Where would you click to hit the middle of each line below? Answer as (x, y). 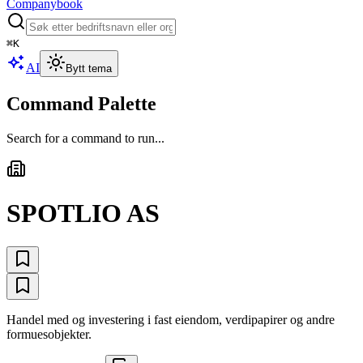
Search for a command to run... (85, 138)
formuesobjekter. (49, 334)
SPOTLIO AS (83, 214)
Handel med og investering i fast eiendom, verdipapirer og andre (171, 319)
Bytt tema (89, 68)
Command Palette (81, 103)
